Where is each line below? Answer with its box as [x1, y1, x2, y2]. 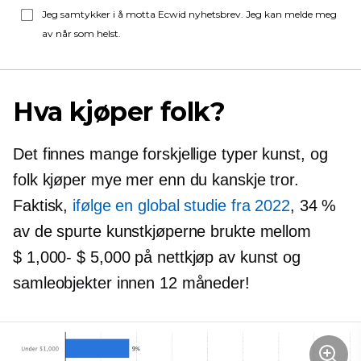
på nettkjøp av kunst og [130, 248, 301, 266]
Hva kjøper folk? [13, 96, 226, 127]
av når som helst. [42, 27, 121, 39]
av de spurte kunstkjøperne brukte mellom [13, 222, 311, 240]
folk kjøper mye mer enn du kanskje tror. [13, 171, 299, 189]
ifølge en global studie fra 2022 [73, 197, 290, 214]
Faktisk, [13, 197, 73, 214]
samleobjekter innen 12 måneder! [13, 274, 250, 292]
